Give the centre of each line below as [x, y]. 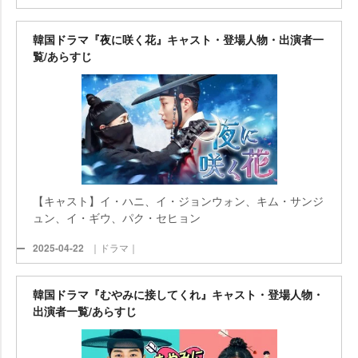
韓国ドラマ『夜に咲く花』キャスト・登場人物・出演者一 [178, 39]
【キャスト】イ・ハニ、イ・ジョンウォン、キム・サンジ [178, 200]
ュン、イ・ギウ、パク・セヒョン [117, 217]
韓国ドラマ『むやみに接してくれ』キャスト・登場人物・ [178, 294]
